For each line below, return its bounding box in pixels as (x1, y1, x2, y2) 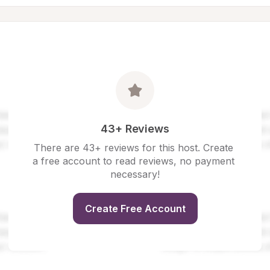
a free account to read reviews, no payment (33, 155, 234, 167)
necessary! (110, 168, 160, 180)
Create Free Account (84, 202, 186, 215)
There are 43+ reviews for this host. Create (34, 142, 233, 154)
